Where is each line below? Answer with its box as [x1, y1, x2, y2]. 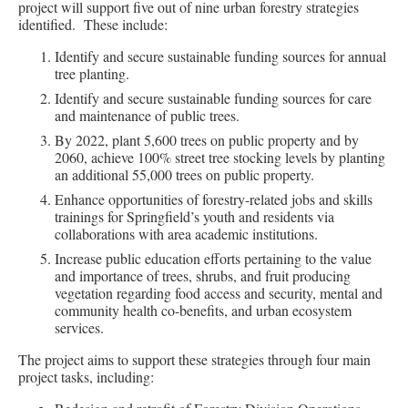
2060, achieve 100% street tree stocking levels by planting [55, 147, 385, 167]
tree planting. [55, 63, 129, 83]
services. [55, 317, 104, 337]
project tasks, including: [18, 366, 154, 386]
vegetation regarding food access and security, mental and [55, 282, 382, 302]
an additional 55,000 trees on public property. [55, 164, 314, 184]
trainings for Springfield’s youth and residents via [55, 206, 334, 226]
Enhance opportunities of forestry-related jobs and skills [55, 189, 372, 209]
